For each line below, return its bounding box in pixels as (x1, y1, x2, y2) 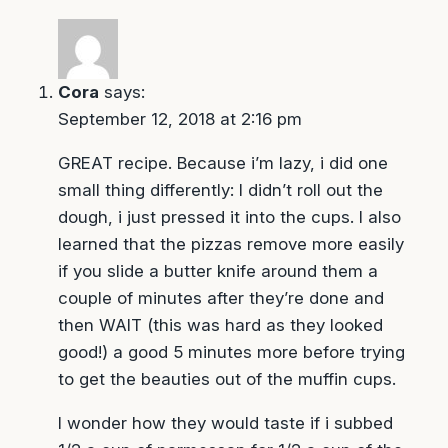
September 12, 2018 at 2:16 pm (57, 109, 302, 130)
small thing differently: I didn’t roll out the (57, 180, 383, 201)
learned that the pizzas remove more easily (57, 234, 404, 255)
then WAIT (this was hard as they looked (57, 315, 383, 336)
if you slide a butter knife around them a (57, 261, 378, 282)
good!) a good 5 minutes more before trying (57, 342, 405, 363)
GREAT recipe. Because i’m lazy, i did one (57, 153, 388, 174)
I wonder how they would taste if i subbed (57, 413, 393, 434)
